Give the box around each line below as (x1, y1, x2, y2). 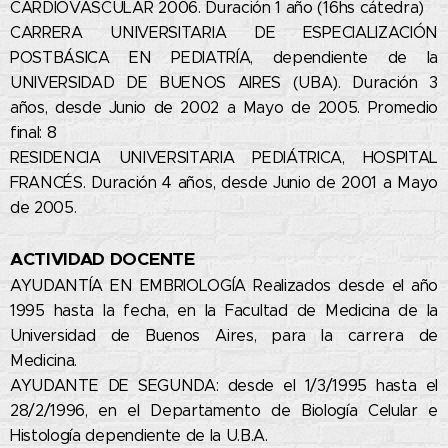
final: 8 (10, 123, 62, 143)
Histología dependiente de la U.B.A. (10, 426, 273, 446)
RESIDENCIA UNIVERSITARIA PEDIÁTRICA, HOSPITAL (10, 148, 438, 168)
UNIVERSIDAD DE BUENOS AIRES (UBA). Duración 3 (10, 73, 438, 93)
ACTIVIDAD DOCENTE (10, 248, 200, 271)
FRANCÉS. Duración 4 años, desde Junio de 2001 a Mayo (10, 173, 438, 193)
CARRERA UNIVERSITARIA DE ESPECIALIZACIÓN (10, 23, 438, 43)
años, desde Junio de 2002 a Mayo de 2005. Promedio (10, 98, 438, 118)
